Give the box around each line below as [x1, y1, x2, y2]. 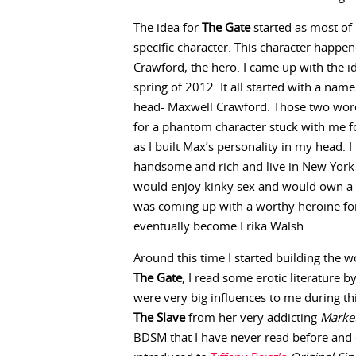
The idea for [133, 22, 202, 34]
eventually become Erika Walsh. [133, 221, 307, 233]
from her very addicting [185, 312, 320, 324]
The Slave [133, 312, 185, 324]
